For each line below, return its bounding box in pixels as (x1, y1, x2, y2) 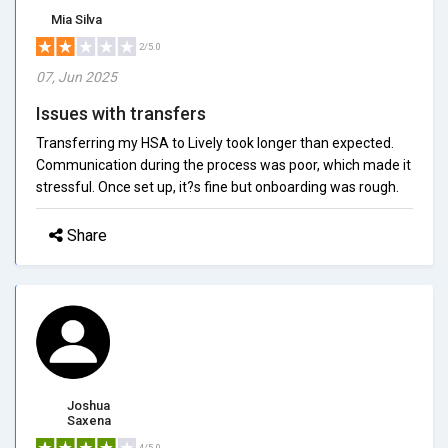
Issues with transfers (36, 102, 206, 124)
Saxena (66, 412, 111, 428)
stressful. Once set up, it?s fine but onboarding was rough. (36, 178, 399, 195)
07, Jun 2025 (36, 68, 117, 85)
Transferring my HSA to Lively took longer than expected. (36, 134, 394, 151)
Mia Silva (51, 11, 102, 27)
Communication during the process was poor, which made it (36, 156, 411, 173)
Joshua (67, 397, 110, 413)
